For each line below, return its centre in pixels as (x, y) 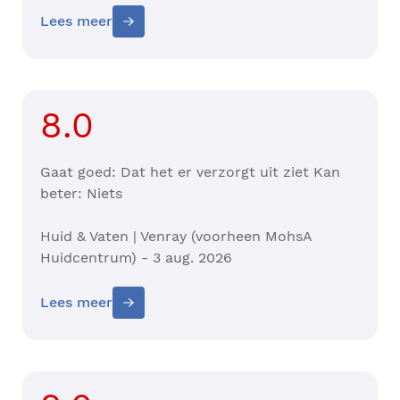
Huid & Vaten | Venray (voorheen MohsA (176, 237)
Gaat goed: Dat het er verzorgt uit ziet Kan (190, 172)
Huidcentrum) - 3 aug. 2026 (136, 258)
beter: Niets (83, 194)
